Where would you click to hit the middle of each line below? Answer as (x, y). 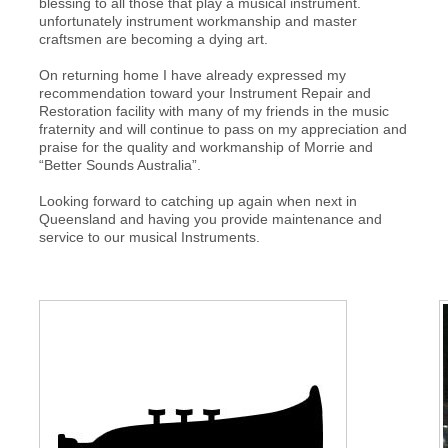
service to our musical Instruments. (149, 237)
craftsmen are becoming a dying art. (153, 39)
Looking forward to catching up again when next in (197, 201)
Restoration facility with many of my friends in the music (213, 111)
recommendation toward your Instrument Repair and (204, 93)
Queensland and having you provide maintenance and (210, 219)
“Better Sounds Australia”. (119, 165)
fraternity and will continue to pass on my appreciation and (222, 129)
